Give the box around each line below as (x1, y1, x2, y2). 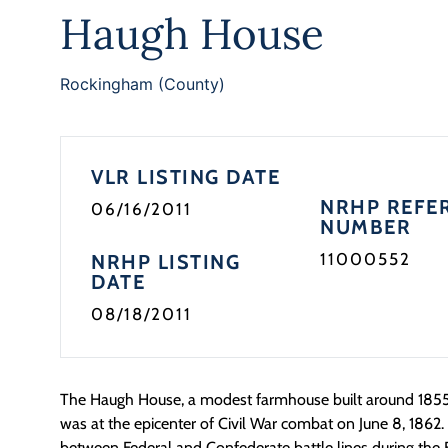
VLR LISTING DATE (91, 165, 280, 189)
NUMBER (320, 215, 412, 239)
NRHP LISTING (91, 250, 240, 274)
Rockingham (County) (60, 74, 225, 94)
